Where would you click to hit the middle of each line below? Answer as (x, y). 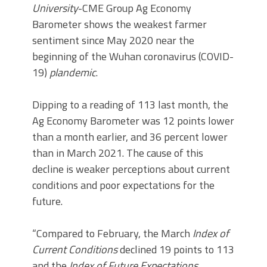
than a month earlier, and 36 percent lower (130, 136)
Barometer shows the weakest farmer (119, 24)
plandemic (73, 72)
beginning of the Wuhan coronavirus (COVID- (133, 56)
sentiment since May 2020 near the (113, 40)
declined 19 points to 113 (176, 249)
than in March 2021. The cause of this (118, 153)
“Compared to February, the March (112, 233)
